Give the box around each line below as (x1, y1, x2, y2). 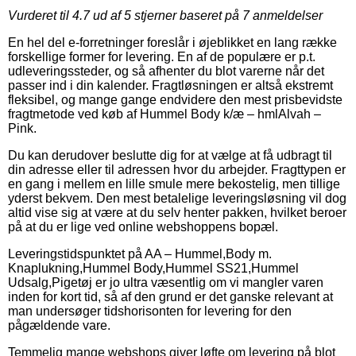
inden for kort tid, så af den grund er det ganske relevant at (8, 289, 333, 304)
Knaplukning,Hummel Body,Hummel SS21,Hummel (8, 261, 299, 275)
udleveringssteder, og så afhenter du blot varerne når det (8, 64, 324, 78)
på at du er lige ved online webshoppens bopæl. (8, 219, 278, 234)
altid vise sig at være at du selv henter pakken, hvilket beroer (8, 205, 346, 219)
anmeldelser (250, 8, 323, 22)
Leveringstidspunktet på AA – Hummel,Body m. (8, 246, 272, 261)
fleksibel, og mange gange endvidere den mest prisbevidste (8, 92, 342, 106)
